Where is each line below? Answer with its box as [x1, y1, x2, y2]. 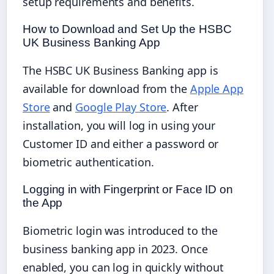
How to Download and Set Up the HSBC [23, 22, 232, 35]
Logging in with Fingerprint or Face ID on [23, 182, 233, 196]
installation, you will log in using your [23, 117, 215, 133]
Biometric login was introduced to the [23, 223, 218, 238]
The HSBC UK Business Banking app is [23, 62, 218, 78]
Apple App [190, 81, 243, 96]
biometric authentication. [23, 154, 154, 169]
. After [166, 99, 198, 114]
